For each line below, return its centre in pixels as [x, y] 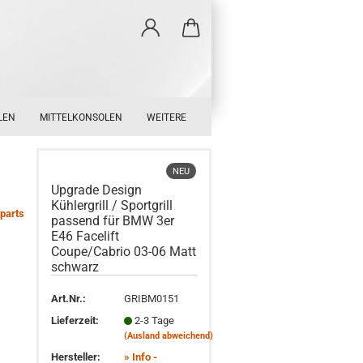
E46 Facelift [85, 236]
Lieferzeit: [75, 320]
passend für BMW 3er [113, 221]
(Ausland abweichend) [169, 335]
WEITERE [167, 117]
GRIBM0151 [152, 298]
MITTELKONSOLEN [81, 117]
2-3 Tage [155, 320]
